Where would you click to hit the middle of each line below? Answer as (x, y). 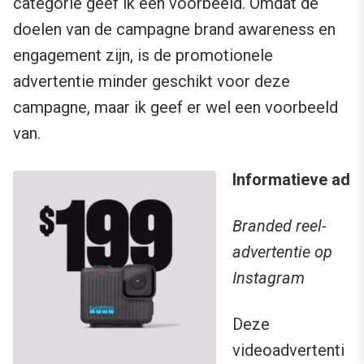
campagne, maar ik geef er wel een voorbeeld (175, 107)
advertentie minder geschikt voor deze (152, 81)
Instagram (269, 277)
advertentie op (282, 251)
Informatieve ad (291, 179)
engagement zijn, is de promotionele (143, 55)
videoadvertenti (288, 350)
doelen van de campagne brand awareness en (174, 29)
